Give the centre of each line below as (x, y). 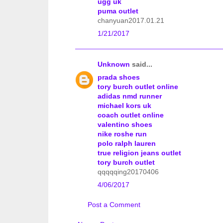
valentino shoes (125, 125)
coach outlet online (131, 115)
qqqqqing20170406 (128, 172)
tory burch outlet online (138, 87)
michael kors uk (124, 106)
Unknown (114, 64)
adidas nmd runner (130, 96)
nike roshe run (122, 134)
